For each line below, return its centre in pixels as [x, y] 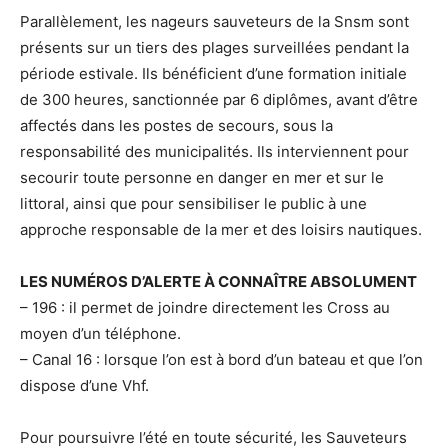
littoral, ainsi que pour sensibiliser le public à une [193, 204]
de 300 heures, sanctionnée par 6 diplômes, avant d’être [219, 100]
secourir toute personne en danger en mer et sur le [202, 178]
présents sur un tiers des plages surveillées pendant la [214, 48]
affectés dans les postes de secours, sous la [176, 126]
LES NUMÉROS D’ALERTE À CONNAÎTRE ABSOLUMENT [218, 282]
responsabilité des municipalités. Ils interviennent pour [214, 152]
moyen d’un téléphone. [100, 334]
